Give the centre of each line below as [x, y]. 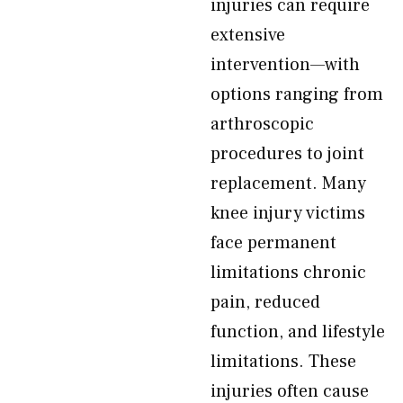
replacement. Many [288, 184]
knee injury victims [288, 213]
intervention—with [285, 65]
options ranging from [297, 94]
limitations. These [283, 362]
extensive [248, 35]
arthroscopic [262, 124]
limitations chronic [288, 273]
